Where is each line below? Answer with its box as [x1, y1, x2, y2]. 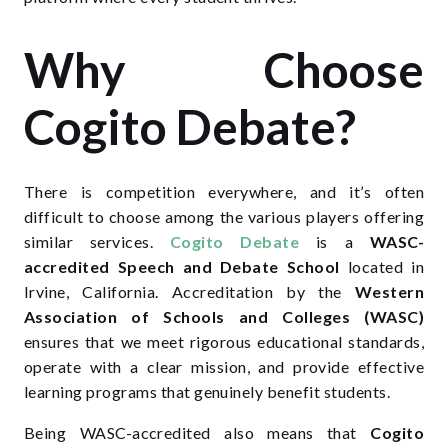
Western [354, 282, 424, 301]
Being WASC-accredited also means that [24, 423, 371, 442]
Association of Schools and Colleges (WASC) [24, 307, 424, 326]
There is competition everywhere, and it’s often [24, 182, 424, 201]
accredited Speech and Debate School [24, 257, 340, 276]
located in [339, 257, 424, 276]
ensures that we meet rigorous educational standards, [24, 332, 424, 351]
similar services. [24, 232, 170, 251]
